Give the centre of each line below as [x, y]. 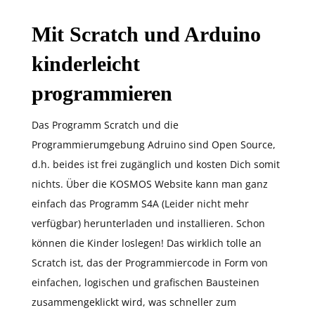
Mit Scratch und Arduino [146, 34]
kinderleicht [86, 64]
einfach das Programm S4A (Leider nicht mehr [140, 204]
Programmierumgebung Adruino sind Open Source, [154, 145]
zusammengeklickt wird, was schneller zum [134, 302]
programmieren [102, 94]
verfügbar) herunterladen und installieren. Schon [148, 224]
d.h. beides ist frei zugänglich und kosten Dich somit [156, 165]
